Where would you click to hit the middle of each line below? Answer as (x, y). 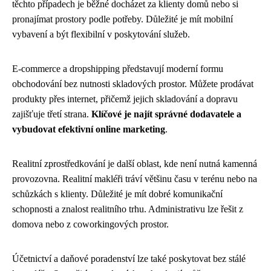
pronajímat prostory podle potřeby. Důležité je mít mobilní (122, 19)
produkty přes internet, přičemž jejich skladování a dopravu (125, 99)
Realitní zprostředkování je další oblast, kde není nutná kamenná (135, 164)
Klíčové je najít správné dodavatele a (166, 114)
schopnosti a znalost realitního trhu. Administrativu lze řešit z (128, 209)
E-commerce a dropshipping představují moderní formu (118, 69)
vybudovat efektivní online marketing (89, 129)
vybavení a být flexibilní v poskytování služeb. (101, 34)
